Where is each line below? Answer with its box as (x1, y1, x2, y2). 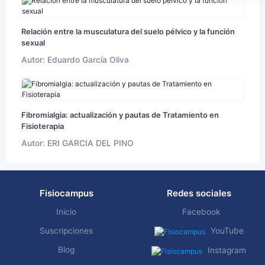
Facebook (182, 207, 221, 217)
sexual (21, 38, 45, 48)
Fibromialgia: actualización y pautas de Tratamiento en (21, 111, 219, 120)
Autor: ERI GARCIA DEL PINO (21, 138, 134, 148)
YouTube (210, 226, 244, 236)
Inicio (56, 207, 76, 217)
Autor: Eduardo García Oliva (21, 55, 129, 65)
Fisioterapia (21, 122, 64, 131)
